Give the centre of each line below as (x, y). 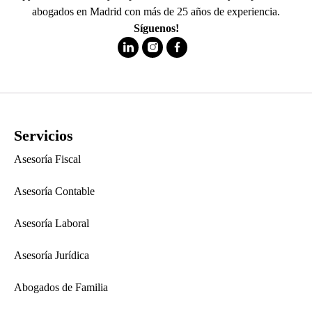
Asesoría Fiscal (47, 159)
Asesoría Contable (54, 191)
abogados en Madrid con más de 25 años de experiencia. (156, 11)
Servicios (44, 135)
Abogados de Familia (61, 287)
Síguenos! (156, 28)
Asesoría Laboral (52, 223)
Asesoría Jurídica (52, 255)
